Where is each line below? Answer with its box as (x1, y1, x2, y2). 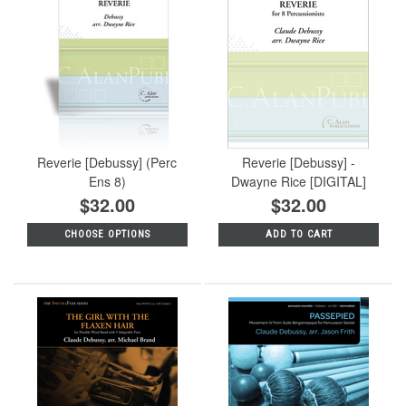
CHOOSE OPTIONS (63, 227, 150, 240)
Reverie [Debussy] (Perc (37, 152, 178, 171)
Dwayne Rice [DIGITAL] (231, 171, 367, 190)
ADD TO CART (265, 227, 333, 240)
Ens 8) (88, 171, 126, 190)
